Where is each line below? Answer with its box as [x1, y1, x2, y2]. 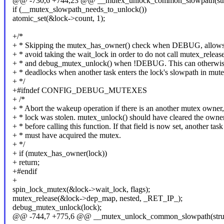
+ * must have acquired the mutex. [12, 131, 121, 140]
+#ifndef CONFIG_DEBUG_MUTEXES [12, 86, 147, 95]
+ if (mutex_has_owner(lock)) [12, 149, 107, 158]
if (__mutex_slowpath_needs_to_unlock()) [12, 5, 146, 14]
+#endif [12, 167, 37, 176]
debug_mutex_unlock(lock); [12, 203, 101, 212]
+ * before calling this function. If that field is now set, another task [12, 122, 223, 131]
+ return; [12, 158, 39, 167]
